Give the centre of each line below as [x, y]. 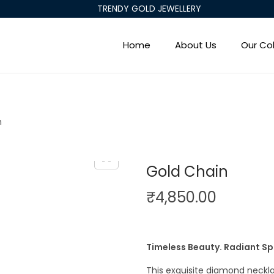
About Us [196, 45]
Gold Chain [187, 172]
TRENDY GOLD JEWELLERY [150, 9]
